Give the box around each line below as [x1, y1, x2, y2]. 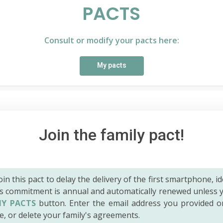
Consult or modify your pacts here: [44, 34, 179, 46]
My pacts [97, 61, 126, 69]
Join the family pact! [39, 125, 184, 144]
